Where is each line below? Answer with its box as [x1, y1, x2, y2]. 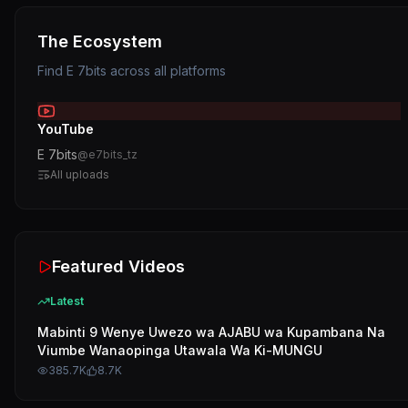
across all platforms [107, 63, 226, 78]
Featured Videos [52, 257, 185, 276]
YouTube [37, 121, 94, 137]
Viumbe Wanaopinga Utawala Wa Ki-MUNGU [37, 342, 322, 358]
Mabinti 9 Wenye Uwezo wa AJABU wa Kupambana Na [37, 324, 385, 340]
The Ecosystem [37, 32, 162, 51]
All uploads [50, 168, 109, 181]
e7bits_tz [88, 148, 138, 161]
